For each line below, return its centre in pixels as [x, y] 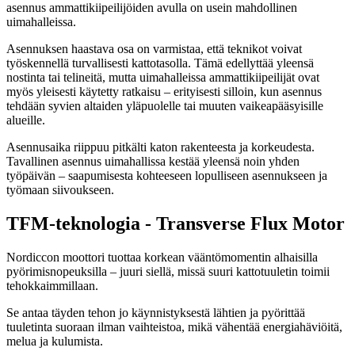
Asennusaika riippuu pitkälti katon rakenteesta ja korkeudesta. [160, 147]
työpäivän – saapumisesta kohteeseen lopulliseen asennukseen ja [167, 176]
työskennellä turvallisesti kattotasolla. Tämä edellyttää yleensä [160, 63]
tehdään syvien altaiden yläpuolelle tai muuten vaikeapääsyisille [165, 106]
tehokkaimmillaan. [52, 286]
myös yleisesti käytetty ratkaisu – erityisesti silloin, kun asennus [164, 92]
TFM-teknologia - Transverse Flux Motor [176, 224]
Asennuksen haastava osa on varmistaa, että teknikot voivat [154, 49]
